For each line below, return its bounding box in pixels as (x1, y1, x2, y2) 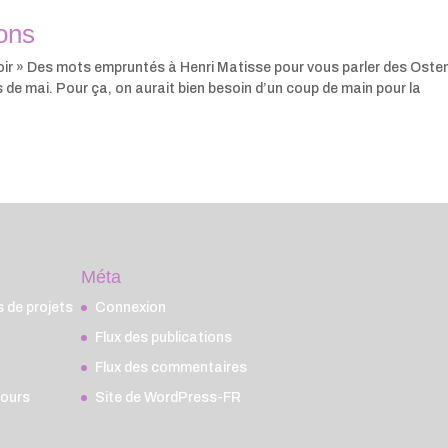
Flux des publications (95, 329, 233, 345)
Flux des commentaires (95, 359, 248, 375)
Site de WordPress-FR (95, 389, 242, 405)
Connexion (95, 299, 167, 315)
